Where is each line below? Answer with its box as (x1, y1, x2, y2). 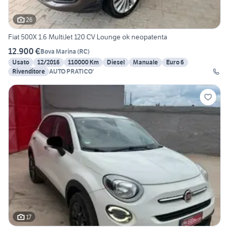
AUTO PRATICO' (49, 67, 94, 76)
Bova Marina (40, 47, 76, 55)
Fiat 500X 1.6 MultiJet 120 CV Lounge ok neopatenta (8, 32, 167, 42)
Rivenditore (12, 67, 45, 76)
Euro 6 (166, 58, 184, 66)
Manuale (133, 58, 158, 66)
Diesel (107, 58, 125, 66)
